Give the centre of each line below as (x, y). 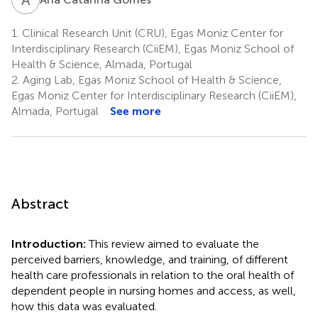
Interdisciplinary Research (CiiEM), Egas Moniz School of (153, 48)
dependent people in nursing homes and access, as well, (154, 290)
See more (136, 111)
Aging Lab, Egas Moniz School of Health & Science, (151, 79)
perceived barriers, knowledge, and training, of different (150, 259)
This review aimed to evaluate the (174, 243)
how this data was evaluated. (84, 306)
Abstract (40, 203)
